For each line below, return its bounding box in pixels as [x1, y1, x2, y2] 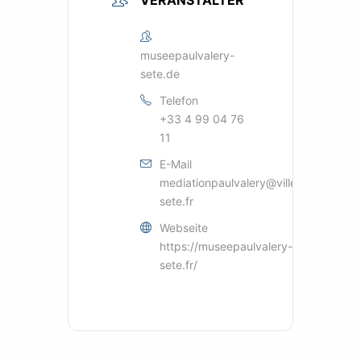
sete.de [140, 67, 180, 81]
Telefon [160, 93, 198, 108]
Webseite [160, 221, 208, 235]
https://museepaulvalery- [160, 239, 293, 254]
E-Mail [160, 157, 192, 172]
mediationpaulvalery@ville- [160, 176, 301, 190]
